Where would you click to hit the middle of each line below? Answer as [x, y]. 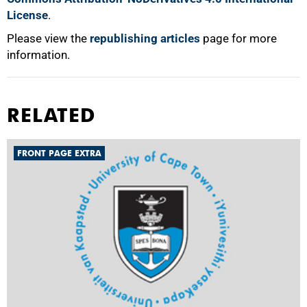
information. [38, 55]
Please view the [48, 38]
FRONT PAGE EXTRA [59, 153]
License [27, 15]
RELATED [51, 115]
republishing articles [145, 38]
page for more [238, 38]
